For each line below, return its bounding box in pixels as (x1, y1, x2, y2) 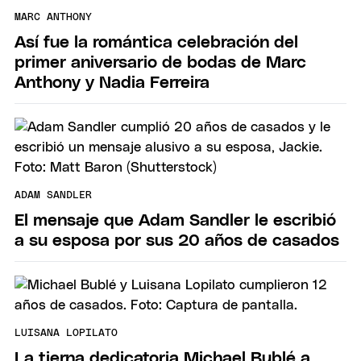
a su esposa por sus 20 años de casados (15, 231, 339, 249)
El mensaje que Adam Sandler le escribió (15, 211, 336, 229)
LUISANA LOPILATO (15, 328, 118, 339)
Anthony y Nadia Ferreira (15, 73, 210, 91)
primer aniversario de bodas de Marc (15, 53, 306, 71)
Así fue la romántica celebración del (15, 33, 298, 51)
